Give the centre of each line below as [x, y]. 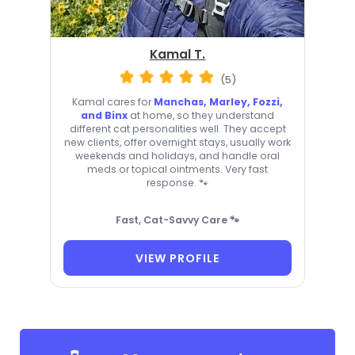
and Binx [104, 116]
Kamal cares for [113, 102]
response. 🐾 [177, 183]
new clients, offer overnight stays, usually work [177, 143]
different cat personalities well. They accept [177, 129]
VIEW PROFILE [177, 258]
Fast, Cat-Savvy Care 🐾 [177, 220]
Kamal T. [177, 54]
